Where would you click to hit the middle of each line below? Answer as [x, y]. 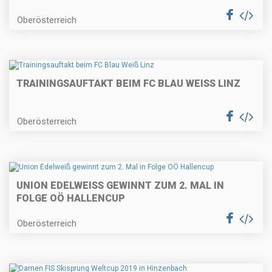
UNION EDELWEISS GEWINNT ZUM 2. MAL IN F [120, 185]
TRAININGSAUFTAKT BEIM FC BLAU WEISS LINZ [125, 84]
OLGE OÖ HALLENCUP [67, 198]
